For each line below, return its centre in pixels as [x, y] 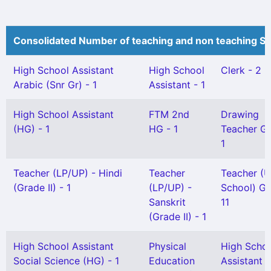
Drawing [240, 114]
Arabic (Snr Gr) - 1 [55, 85]
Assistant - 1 [177, 85]
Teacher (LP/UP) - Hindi [68, 173]
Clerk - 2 [241, 70]
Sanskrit [167, 202]
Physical [168, 246]
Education [172, 261]
